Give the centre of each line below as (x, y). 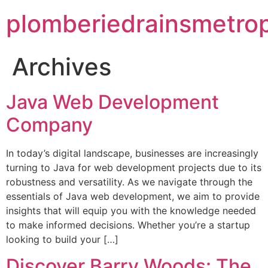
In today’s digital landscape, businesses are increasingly (132, 153)
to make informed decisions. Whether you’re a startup (128, 225)
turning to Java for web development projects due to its (134, 167)
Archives (62, 67)
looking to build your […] (62, 239)
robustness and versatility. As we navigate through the (129, 182)
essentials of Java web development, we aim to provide (133, 196)
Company (49, 125)
